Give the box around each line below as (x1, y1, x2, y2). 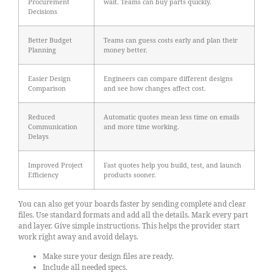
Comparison (28, 83, 66, 93)
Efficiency (28, 169, 58, 179)
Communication (28, 121, 77, 131)
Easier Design (28, 73, 71, 83)
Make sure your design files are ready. (43, 250, 174, 261)
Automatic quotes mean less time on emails (104, 112, 239, 121)
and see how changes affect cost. (104, 83, 206, 93)
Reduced (28, 112, 55, 121)
